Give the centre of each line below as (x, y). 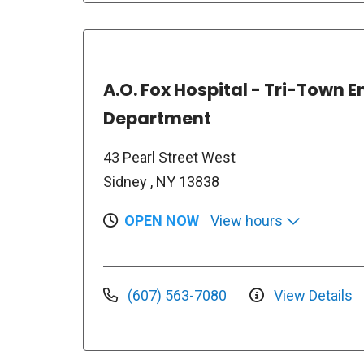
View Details (312, 295)
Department (157, 118)
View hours (248, 221)
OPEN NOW (162, 221)
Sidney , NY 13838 (161, 182)
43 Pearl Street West (169, 157)
